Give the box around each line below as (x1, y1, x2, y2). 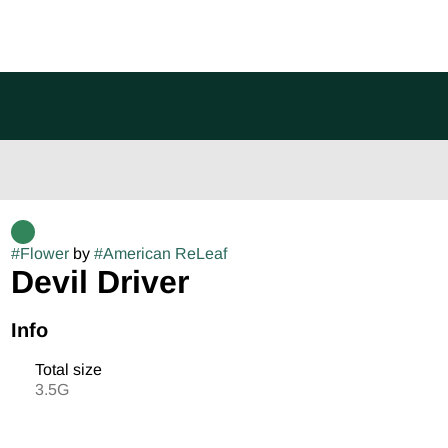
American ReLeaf (102, 245, 227, 262)
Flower (19, 245, 69, 262)
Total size (34, 361, 102, 378)
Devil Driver (10, 264, 189, 300)
